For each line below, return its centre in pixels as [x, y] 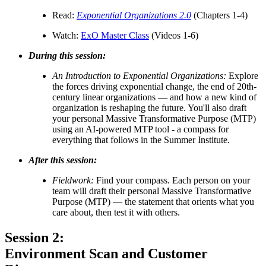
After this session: [63, 160]
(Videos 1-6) [174, 36]
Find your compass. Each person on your [172, 180]
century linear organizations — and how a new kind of [154, 97]
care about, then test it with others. [116, 213]
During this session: [68, 56]
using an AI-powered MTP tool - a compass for [140, 129]
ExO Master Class [115, 36]
